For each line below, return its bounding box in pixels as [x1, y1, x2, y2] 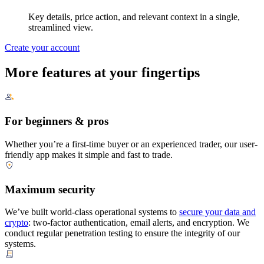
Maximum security [5, 183, 95, 196]
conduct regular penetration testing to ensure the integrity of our [5, 228, 240, 239]
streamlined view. [28, 22, 93, 32]
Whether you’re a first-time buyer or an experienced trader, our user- [5, 138, 258, 149]
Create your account [5, 42, 80, 52]
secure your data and [179, 207, 256, 217]
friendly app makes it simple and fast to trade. [5, 149, 173, 160]
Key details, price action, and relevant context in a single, [28, 11, 240, 22]
